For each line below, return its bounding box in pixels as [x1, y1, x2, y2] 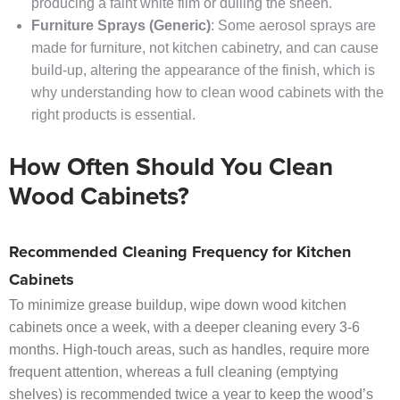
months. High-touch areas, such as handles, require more [9, 342, 370, 358]
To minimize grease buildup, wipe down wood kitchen [9, 297, 346, 313]
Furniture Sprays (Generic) [31, 18, 211, 34]
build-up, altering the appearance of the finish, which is [31, 62, 375, 79]
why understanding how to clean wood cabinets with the [31, 85, 384, 101]
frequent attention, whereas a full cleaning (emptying [9, 364, 338, 380]
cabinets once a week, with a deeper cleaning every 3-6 [9, 320, 360, 336]
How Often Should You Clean [9, 155, 333, 181]
